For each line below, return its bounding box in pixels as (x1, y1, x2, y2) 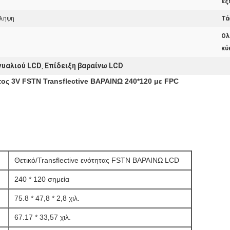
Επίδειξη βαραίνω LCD (45, 62, 123, 70)
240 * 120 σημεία (14, 175, 69, 183)
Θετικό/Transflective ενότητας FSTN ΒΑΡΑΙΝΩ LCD (14, 156, 179, 164)
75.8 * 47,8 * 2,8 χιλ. (14, 194, 80, 202)
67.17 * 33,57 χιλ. (14, 213, 71, 221)
